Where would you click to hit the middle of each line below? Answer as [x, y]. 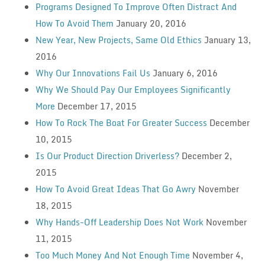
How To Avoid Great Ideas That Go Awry [115, 189]
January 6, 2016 [185, 73]
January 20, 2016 [151, 23]
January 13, [227, 40]
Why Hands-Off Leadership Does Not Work [119, 222]
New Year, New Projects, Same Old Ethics [118, 40]
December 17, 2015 [97, 106]
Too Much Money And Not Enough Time [112, 255]
